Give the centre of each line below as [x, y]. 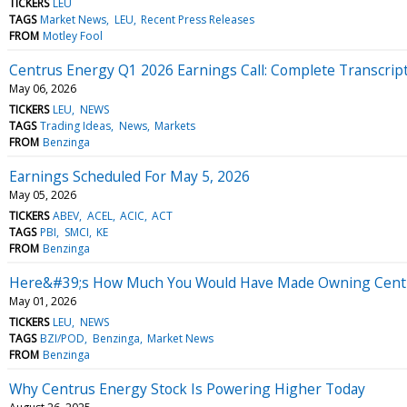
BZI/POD [63, 338]
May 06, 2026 [43, 88]
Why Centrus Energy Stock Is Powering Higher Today [187, 388]
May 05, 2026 [43, 194]
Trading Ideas [76, 125]
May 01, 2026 [43, 301]
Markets [174, 125]
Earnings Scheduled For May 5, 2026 [129, 176]
